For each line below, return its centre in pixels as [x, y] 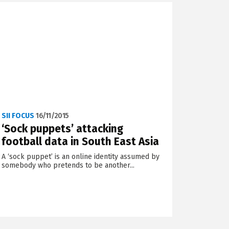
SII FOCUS [18, 116]
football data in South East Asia [81, 142]
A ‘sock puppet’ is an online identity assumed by [81, 157]
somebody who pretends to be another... [68, 166]
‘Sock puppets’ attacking [63, 129]
